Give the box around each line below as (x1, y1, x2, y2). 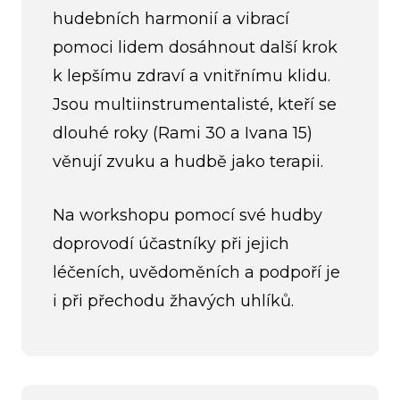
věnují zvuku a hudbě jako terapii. (53, 151, 323, 171)
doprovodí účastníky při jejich (53, 234, 289, 254)
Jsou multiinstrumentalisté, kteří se (53, 94, 337, 114)
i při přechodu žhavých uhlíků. (53, 291, 294, 312)
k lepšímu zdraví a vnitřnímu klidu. (53, 65, 330, 86)
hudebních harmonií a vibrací (53, 8, 289, 29)
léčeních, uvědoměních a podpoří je (53, 262, 340, 283)
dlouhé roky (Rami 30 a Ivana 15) (53, 122, 312, 143)
